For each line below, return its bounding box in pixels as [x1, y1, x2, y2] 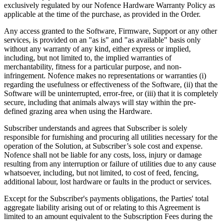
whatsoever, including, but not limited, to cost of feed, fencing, [4, 168, 199, 177]
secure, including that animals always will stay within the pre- [4, 98, 196, 107]
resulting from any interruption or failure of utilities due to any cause [4, 159, 216, 168]
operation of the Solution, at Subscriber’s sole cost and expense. [4, 141, 203, 150]
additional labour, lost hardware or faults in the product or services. [4, 177, 214, 186]
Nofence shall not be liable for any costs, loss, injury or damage [4, 150, 202, 159]
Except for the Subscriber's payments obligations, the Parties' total [4, 194, 209, 203]
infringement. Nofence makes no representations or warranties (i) [4, 71, 206, 80]
